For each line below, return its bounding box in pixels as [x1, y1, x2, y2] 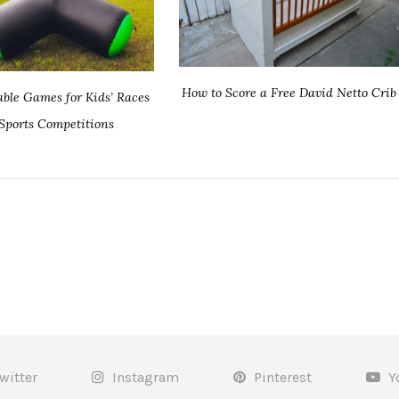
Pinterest [253, 368, 312, 386]
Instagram [111, 368, 179, 386]
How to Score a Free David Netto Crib [182, 84, 397, 101]
